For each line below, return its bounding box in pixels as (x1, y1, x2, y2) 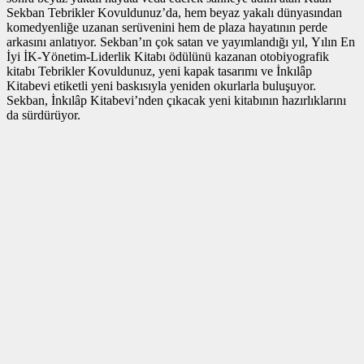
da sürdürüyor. (6, 107, 80, 122)
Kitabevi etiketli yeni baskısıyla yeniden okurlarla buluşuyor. (6, 78, 316, 93)
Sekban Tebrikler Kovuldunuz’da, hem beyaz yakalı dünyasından (6, 5, 342, 19)
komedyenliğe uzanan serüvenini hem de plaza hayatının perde (6, 19, 327, 34)
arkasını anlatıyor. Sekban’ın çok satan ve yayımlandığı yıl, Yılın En (6, 34, 355, 49)
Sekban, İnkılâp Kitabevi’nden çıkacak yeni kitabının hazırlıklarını (6, 93, 346, 107)
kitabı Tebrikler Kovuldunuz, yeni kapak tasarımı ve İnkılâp (6, 63, 312, 78)
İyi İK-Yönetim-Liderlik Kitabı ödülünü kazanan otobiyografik (6, 49, 329, 63)
